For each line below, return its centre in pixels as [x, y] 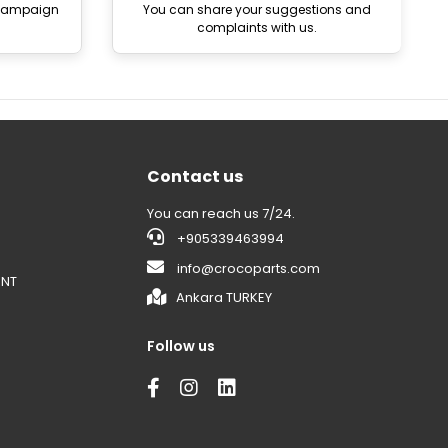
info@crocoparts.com [249, 268]
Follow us [181, 345]
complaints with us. [256, 27]
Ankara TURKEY [224, 297]
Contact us [195, 176]
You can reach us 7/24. [221, 213]
